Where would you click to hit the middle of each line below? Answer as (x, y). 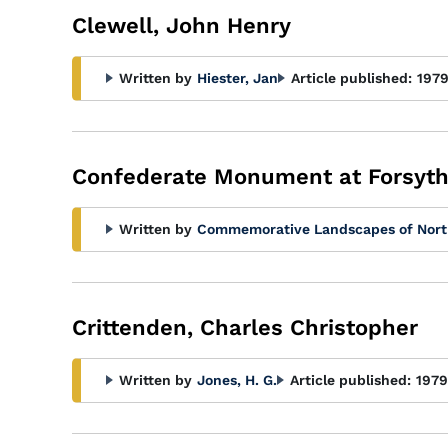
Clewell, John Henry (181, 25)
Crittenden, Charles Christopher (245, 327)
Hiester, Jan (237, 78)
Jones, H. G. (237, 380)
